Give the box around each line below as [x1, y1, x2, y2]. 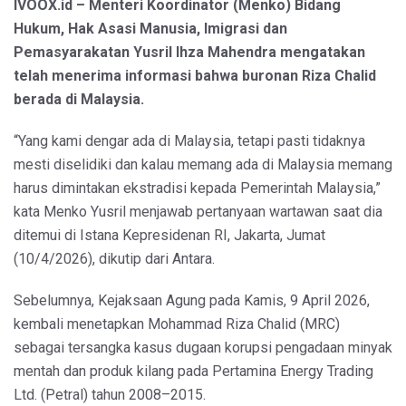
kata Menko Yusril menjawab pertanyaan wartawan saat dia [14, 202, 382, 220]
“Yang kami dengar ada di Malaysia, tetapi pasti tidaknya [14, 131, 365, 150]
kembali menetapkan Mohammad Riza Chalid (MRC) [14, 314, 340, 333]
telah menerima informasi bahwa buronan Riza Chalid [14, 66, 376, 84]
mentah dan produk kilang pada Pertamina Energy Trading [14, 362, 373, 380]
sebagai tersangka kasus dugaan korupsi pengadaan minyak [14, 338, 392, 356]
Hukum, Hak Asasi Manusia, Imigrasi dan [14, 19, 287, 37]
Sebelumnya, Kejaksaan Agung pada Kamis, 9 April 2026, [14, 291, 370, 309]
